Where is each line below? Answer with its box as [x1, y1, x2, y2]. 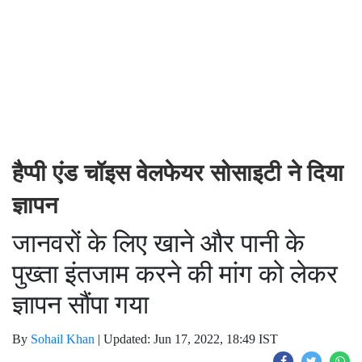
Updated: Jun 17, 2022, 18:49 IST [103, 332, 278, 346]
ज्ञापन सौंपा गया [12, 290, 149, 319]
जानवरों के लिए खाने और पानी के [12, 229, 305, 258]
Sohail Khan [31, 332, 95, 346]
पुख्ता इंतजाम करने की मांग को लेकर [12, 259, 338, 288]
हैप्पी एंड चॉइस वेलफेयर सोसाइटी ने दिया [12, 159, 343, 187]
